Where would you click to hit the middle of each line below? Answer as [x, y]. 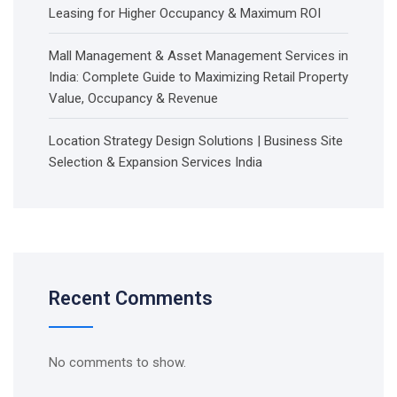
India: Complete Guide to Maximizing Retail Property [198, 77]
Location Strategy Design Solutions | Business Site [196, 141]
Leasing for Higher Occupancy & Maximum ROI [185, 13]
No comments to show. [117, 362]
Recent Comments [131, 298]
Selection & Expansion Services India [156, 162]
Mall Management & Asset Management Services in [198, 56]
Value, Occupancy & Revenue [133, 98]
